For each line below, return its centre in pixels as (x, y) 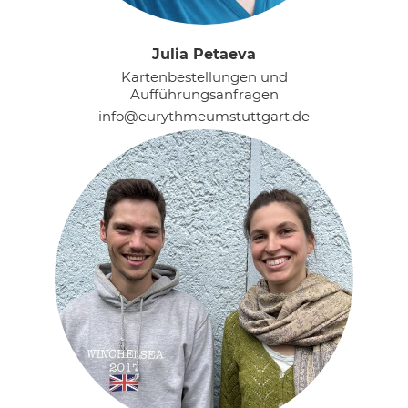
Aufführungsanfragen (204, 94)
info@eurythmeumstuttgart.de (204, 116)
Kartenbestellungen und (204, 77)
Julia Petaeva (204, 54)
